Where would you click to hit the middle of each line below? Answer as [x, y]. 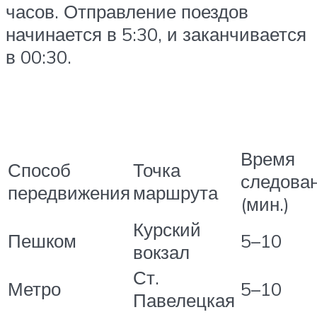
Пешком [42, 240]
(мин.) [265, 203]
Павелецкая [184, 300]
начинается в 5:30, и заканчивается [156, 34]
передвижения [69, 192]
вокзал [161, 252]
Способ [39, 169]
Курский [167, 229]
